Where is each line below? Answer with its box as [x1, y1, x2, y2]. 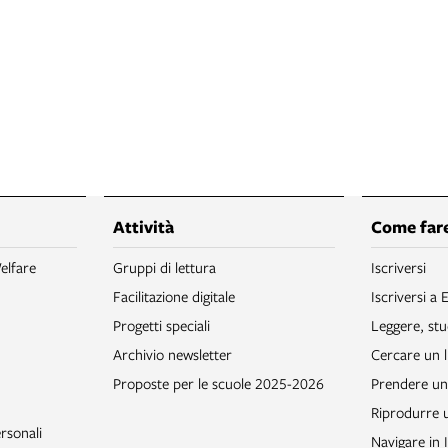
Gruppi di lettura [113, 257, 216, 278]
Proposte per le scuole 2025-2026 [113, 373, 324, 394]
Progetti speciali [113, 315, 210, 336]
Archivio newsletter [113, 344, 232, 365]
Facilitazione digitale [113, 286, 235, 307]
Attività [113, 215, 174, 239]
